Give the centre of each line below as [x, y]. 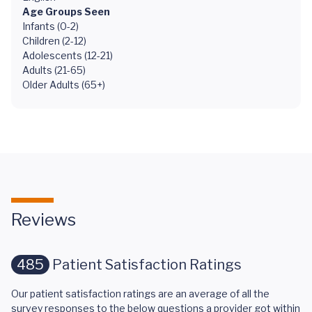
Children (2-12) [54, 41]
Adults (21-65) [54, 70]
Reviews [44, 220]
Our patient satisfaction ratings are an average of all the [140, 294]
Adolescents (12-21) [68, 55]
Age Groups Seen [66, 11]
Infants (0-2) [50, 26]
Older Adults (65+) [64, 85]
